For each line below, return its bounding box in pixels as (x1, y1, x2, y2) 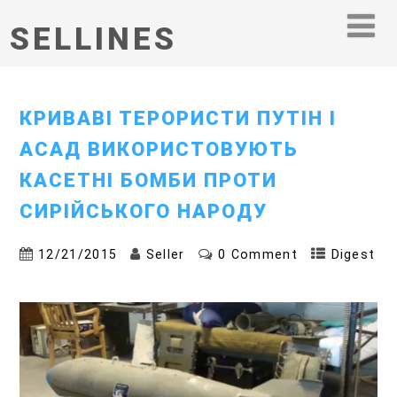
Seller (145, 247, 185, 262)
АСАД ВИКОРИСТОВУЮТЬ (19, 137, 299, 160)
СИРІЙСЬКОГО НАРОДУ (19, 199, 268, 222)
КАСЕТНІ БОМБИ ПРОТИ (19, 168, 277, 191)
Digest (331, 247, 376, 262)
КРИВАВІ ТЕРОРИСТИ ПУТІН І (19, 106, 337, 129)
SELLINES (10, 21, 178, 58)
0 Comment (218, 247, 298, 262)
